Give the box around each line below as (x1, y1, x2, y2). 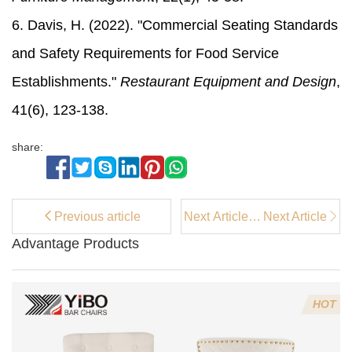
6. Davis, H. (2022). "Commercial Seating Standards (12, 17, 338, 34)
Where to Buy (185, 226, 261, 240)
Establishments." (12, 74, 120, 90)
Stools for (196, 261, 249, 275)
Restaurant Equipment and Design (120, 74, 336, 90)
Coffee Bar (192, 244, 253, 258)
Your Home (191, 278, 255, 292)
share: (12, 141, 43, 154)
